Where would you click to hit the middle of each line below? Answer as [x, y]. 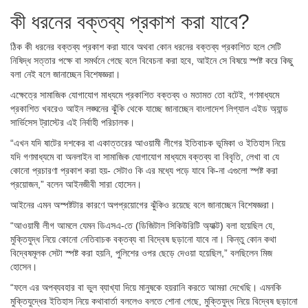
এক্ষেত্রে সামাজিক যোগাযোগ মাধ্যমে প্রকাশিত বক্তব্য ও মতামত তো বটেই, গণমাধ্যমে [145, 95]
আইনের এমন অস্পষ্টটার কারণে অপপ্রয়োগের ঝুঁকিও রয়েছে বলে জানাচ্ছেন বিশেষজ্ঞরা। [143, 205]
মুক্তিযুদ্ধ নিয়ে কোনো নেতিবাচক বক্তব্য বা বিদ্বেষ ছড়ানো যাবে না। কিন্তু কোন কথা [143, 240]
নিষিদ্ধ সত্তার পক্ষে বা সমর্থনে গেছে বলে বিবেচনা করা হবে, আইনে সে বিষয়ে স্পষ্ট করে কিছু [152, 61]
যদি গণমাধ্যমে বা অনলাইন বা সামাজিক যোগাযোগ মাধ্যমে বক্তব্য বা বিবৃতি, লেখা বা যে [145, 157]
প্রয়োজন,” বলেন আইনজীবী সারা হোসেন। [76, 185]
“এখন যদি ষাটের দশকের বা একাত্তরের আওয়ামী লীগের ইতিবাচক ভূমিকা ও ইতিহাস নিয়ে [148, 143]
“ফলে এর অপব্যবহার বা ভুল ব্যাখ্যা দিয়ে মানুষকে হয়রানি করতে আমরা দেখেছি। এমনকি [146, 288]
